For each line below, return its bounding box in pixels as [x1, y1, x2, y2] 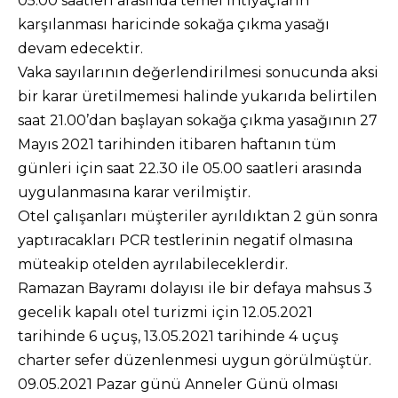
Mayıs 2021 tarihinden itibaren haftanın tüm [18, 136, 336, 153]
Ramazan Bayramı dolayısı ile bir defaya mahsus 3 [18, 280, 372, 297]
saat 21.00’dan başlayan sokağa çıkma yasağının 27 [18, 112, 378, 129]
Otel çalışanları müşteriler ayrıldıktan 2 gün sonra [18, 208, 378, 225]
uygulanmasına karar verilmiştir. [18, 184, 251, 201]
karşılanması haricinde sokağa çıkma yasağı [18, 16, 330, 33]
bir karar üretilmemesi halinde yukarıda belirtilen [18, 88, 377, 105]
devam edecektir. [18, 40, 143, 57]
